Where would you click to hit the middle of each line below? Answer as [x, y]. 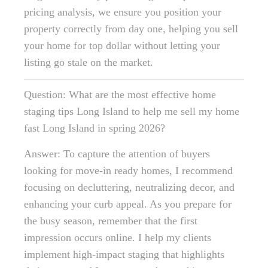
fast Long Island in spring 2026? [95, 128]
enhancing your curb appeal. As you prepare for [128, 204]
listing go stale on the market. [89, 63]
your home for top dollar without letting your [122, 46]
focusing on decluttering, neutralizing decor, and [129, 188]
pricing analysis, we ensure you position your [123, 12]
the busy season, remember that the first [111, 221]
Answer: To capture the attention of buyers [117, 154]
